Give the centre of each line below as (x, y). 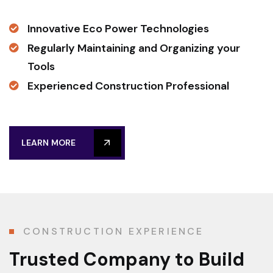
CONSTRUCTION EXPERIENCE (114, 231)
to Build (207, 259)
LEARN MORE (48, 142)
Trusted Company (90, 259)
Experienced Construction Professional (128, 86)
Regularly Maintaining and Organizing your (134, 48)
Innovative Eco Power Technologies (118, 28)
